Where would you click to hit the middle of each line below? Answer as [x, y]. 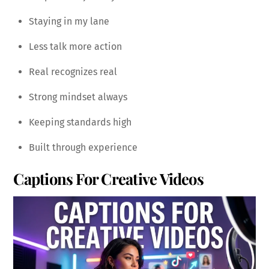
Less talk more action [75, 46]
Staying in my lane [69, 21]
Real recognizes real [73, 71]
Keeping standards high [80, 122]
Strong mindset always [78, 97]
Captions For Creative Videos [108, 178]
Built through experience [83, 147]
